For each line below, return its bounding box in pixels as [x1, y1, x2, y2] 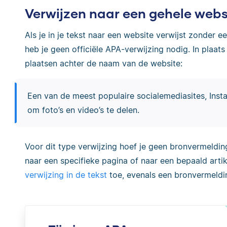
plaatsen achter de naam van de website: [25, 58, 182, 68]
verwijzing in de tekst [25, 170, 107, 180]
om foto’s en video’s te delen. [27, 105, 139, 116]
